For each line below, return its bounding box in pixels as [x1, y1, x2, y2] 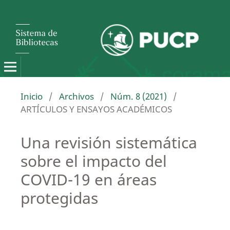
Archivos [59, 90, 94, 102]
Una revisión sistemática [20, 131, 197, 153]
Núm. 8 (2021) [110, 90, 167, 102]
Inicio [20, 90, 43, 102]
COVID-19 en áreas [20, 168, 157, 190]
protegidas [20, 187, 98, 208]
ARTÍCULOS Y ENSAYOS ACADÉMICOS [20, 103, 172, 115]
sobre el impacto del [20, 150, 167, 171]
